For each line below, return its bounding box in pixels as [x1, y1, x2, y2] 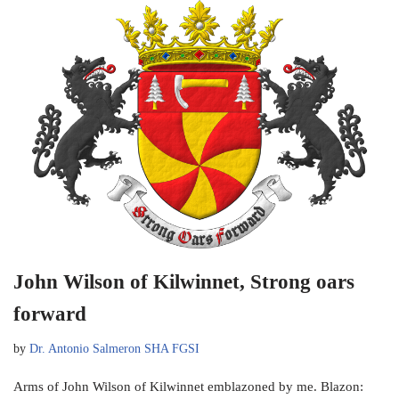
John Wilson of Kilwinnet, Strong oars [13, 271, 354, 294]
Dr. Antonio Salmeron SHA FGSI [29, 342, 199, 356]
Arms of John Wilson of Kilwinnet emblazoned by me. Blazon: [13, 379, 363, 395]
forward [13, 303, 86, 326]
